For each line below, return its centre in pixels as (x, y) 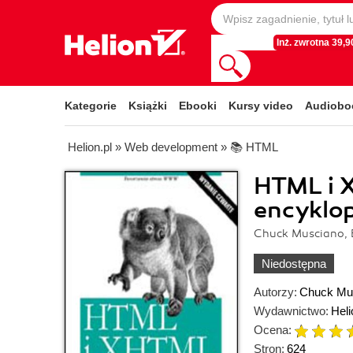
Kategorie (91, 106)
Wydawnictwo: (291, 311)
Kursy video (261, 106)
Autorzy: (275, 292)
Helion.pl (90, 147)
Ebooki (198, 106)
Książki (148, 106)
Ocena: (273, 330)
